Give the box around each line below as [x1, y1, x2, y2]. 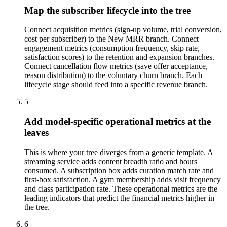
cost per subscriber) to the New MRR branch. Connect [24, 34, 199, 44]
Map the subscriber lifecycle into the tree [24, 5, 191, 16]
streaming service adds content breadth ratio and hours [24, 157, 197, 166]
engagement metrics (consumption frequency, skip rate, [24, 44, 200, 53]
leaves [24, 127, 49, 138]
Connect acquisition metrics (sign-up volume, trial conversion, [24, 25, 222, 34]
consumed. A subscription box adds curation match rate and [24, 166, 214, 175]
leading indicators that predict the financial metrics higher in [24, 193, 214, 202]
